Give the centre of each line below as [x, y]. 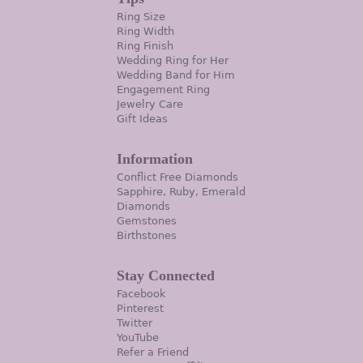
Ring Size [141, 17]
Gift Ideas [142, 119]
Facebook [141, 294]
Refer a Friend [153, 352]
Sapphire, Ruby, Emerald [181, 192]
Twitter [135, 323]
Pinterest [140, 309]
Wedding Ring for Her [173, 61]
